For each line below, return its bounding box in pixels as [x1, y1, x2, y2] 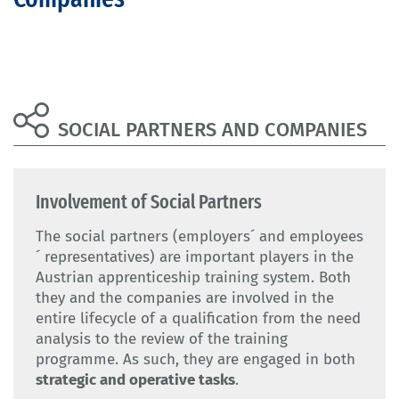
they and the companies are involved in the [36, 289, 334, 308]
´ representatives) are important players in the [36, 248, 354, 267]
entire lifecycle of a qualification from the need [36, 309, 361, 329]
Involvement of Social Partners [36, 190, 262, 215]
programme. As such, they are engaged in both [36, 350, 355, 370]
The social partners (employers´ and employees [36, 227, 363, 247]
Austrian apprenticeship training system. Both [36, 268, 351, 288]
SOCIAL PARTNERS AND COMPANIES [58, 118, 367, 142]
